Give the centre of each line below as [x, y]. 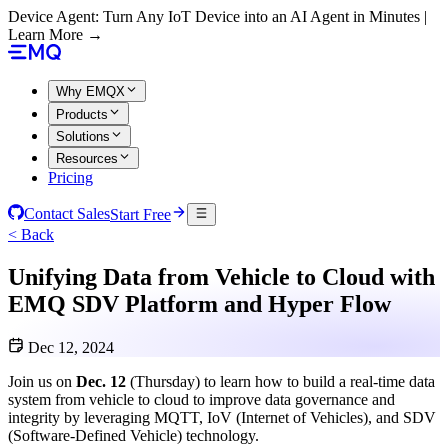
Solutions [83, 136]
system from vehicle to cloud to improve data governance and [201, 400]
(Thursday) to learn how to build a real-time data [280, 382]
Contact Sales [67, 214]
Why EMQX [90, 92]
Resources [87, 159]
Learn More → [55, 34]
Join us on [42, 382]
